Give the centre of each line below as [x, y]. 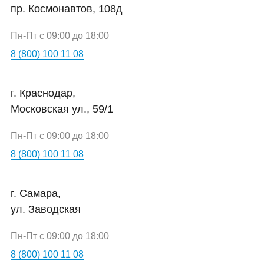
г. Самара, [36, 193]
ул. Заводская [46, 209]
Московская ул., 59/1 [62, 109]
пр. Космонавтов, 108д [67, 9]
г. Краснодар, [43, 93]
